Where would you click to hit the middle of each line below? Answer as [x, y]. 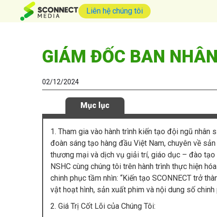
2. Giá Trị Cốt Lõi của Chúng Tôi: [103, 206]
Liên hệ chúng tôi [114, 11]
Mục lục [95, 106]
